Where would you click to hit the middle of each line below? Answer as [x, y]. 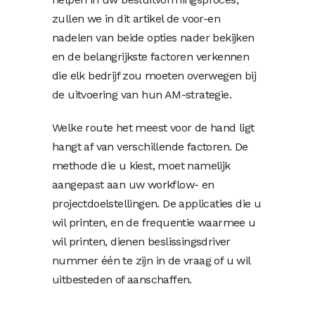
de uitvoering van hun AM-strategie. [142, 94]
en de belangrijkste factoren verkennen [151, 56]
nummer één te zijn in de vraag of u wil [151, 260]
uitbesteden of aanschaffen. [122, 279]
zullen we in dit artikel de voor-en [136, 18]
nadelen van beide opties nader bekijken [153, 37]
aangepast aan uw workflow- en [133, 184]
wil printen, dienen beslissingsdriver [141, 241]
